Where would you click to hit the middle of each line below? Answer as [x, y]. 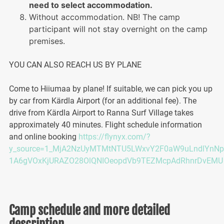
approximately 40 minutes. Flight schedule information [105, 124]
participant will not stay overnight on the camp [118, 29]
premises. [47, 41]
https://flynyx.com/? [114, 136]
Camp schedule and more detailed [89, 210]
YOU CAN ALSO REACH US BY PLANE [75, 64]
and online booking [43, 136]
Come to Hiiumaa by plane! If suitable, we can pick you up [110, 88]
